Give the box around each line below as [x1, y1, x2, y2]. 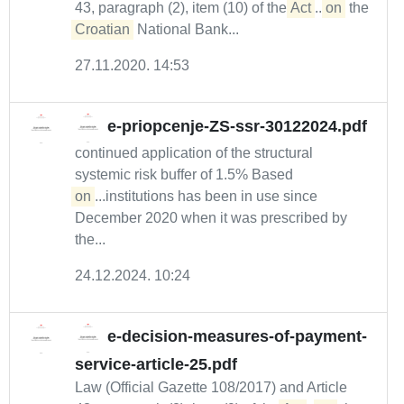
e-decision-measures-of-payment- [107, 327, 367, 346]
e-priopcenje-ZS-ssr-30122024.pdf [107, 117, 367, 136]
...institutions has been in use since [95, 188, 317, 204]
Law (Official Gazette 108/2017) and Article [75, 380, 347, 395]
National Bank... [133, 22, 239, 37]
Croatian [75, 22, 130, 37]
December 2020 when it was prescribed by [75, 210, 347, 225]
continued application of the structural [75, 145, 313, 161]
